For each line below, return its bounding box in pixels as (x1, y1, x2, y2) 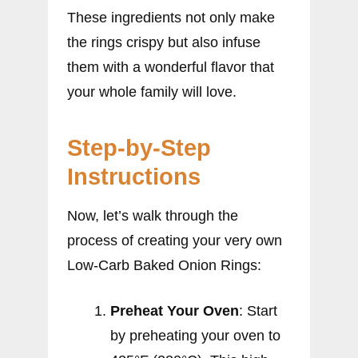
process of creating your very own (67, 232, 282, 249)
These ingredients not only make (67, 9, 275, 26)
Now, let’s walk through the (67, 207, 238, 224)
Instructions (67, 163, 201, 189)
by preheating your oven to (110, 327, 280, 344)
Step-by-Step (67, 134, 211, 161)
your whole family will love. (67, 83, 237, 100)
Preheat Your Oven (110, 302, 239, 319)
